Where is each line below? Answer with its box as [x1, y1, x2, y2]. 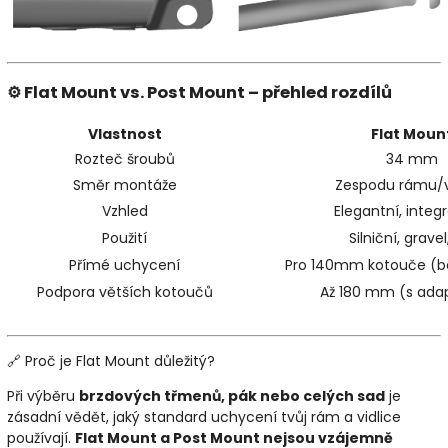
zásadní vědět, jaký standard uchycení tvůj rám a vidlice [7, 407, 401, 428]
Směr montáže [72, 175, 177, 196]
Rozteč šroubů [74, 149, 175, 170]
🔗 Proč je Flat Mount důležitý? [7, 351, 215, 372]
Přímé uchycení [69, 255, 180, 276]
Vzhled [101, 201, 148, 222]
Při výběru [7, 386, 79, 407]
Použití [102, 228, 147, 249]
